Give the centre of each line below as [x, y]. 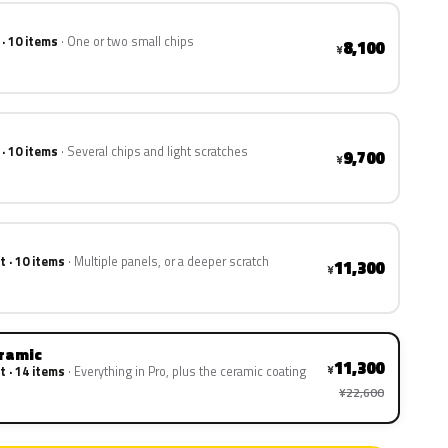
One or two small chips [130, 41]
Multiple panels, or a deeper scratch [171, 261]
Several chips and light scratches [157, 151]
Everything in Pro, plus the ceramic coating [190, 371]
